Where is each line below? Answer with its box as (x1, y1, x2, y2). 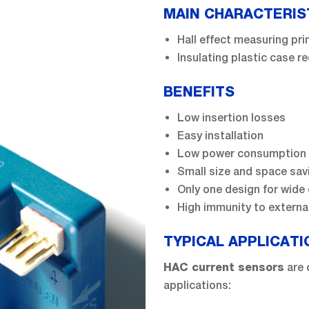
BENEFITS (163, 85, 235, 99)
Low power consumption (177, 146, 306, 160)
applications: (163, 278, 231, 292)
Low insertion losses (177, 110, 286, 124)
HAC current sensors (163, 261, 284, 273)
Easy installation (177, 128, 263, 142)
